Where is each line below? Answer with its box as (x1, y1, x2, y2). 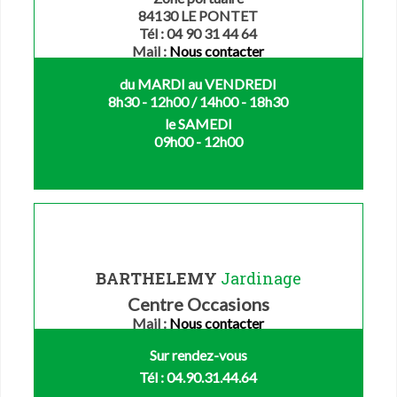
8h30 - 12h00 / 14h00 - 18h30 (108, 92, 289, 110)
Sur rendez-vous (149, 346, 247, 363)
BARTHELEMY (95, 267, 221, 289)
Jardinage (220, 267, 301, 289)
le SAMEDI (164, 114, 232, 132)
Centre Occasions (127, 292, 269, 315)
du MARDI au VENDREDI (120, 74, 277, 92)
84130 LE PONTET (138, 6, 259, 24)
